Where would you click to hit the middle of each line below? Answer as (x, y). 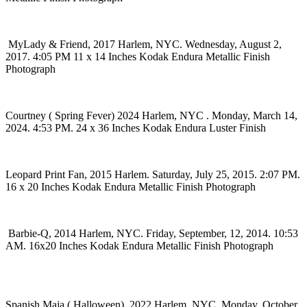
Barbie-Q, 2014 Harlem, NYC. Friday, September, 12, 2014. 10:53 (152, 233)
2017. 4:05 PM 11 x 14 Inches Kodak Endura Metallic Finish (138, 56)
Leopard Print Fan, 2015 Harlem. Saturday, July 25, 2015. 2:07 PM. (153, 174)
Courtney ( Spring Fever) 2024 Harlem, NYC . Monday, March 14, (151, 115)
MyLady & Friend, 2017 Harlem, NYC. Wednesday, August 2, (144, 44)
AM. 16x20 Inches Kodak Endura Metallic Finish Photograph (139, 245)
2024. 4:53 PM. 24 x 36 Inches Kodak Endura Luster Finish (136, 127)
